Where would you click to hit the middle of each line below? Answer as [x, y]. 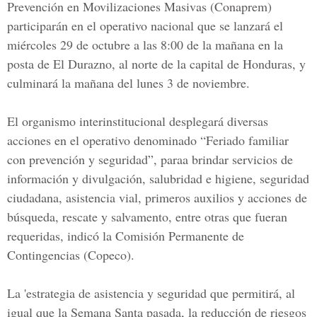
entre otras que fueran [230, 217]
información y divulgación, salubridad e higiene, [133, 178]
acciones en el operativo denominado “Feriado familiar [148, 140]
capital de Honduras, [241, 64]
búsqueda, [35, 217]
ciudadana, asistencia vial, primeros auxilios [121, 197]
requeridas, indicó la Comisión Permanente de [126, 236]
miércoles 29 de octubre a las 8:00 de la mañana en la [145, 45]
